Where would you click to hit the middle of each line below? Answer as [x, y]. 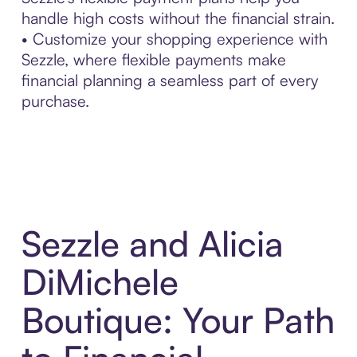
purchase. [55, 100]
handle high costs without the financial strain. [178, 18]
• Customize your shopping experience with [174, 38]
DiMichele [100, 282]
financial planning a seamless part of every [169, 80]
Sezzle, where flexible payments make [153, 59]
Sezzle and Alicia [152, 244]
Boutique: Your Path [178, 320]
